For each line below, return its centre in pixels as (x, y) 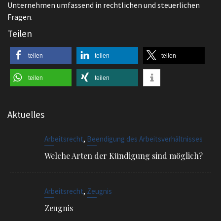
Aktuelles (26, 114)
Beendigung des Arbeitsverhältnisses (145, 139)
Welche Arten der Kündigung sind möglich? (124, 156)
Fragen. (20, 17)
